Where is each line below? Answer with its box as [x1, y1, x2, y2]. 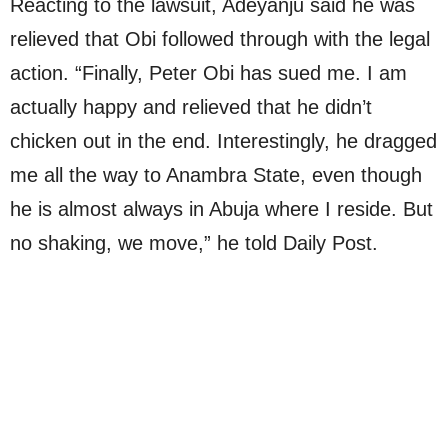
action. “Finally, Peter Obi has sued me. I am [10, 62, 407, 85]
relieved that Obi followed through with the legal [10, 28, 430, 51]
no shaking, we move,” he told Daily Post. [10, 232, 378, 255]
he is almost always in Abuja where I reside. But [10, 198, 433, 221]
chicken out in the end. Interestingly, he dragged [10, 130, 437, 153]
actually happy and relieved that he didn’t [10, 96, 372, 119]
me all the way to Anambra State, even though [10, 164, 422, 187]
